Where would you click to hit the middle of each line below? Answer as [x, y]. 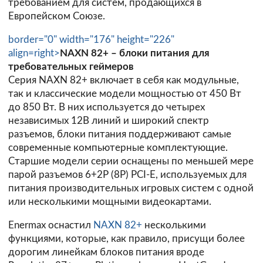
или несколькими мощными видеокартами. [110, 201]
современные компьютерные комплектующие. [118, 147]
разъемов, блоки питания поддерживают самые [120, 134]
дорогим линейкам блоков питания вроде [106, 252]
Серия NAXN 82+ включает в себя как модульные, [124, 80]
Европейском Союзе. [57, 16]
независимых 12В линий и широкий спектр [109, 120]
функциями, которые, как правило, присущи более [127, 238]
